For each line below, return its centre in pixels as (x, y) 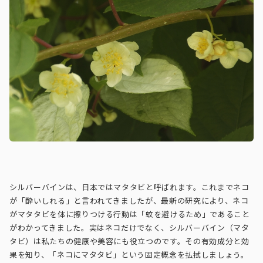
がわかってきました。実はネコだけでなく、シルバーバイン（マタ (129, 228)
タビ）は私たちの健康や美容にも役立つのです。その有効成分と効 (129, 242)
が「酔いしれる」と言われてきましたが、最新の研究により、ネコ (129, 201)
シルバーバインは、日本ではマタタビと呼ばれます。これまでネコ (129, 188)
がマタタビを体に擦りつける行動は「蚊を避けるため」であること (130, 215)
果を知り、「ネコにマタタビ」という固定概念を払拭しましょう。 (129, 255)
